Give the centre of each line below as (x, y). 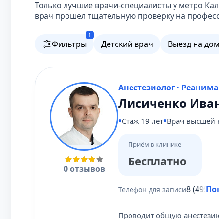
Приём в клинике (155, 144)
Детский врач (127, 44)
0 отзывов (84, 169)
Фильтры (69, 44)
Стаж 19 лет (142, 121)
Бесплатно (157, 161)
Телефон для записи (152, 189)
